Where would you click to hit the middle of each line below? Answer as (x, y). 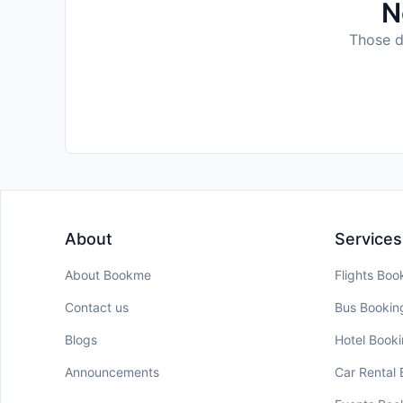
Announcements (112, 372)
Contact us (97, 308)
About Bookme (108, 275)
